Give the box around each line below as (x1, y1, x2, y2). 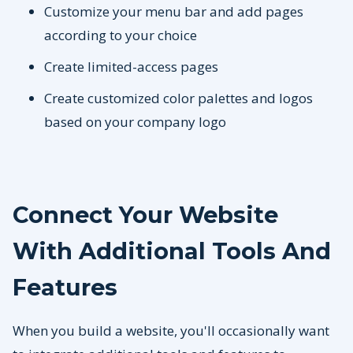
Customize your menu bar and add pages (44, 2, 303, 21)
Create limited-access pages (44, 58, 221, 76)
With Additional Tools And (13, 237, 331, 266)
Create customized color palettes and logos (44, 89, 313, 108)
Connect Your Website (13, 201, 278, 229)
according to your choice (44, 26, 200, 45)
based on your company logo (44, 113, 229, 132)
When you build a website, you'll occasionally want (13, 321, 329, 340)
